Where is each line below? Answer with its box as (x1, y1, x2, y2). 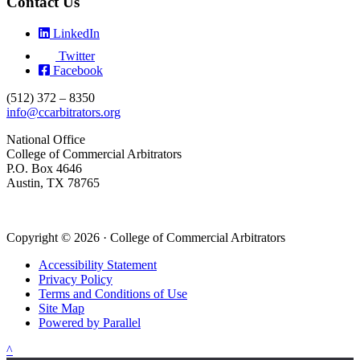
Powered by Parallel (39, 315, 141, 329)
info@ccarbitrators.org (6, 104, 121, 119)
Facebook (53, 63, 103, 77)
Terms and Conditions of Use (39, 286, 187, 301)
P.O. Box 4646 (6, 161, 82, 175)
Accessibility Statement (39, 257, 157, 272)
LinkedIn (53, 26, 100, 40)
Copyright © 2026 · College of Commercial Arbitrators (6, 230, 285, 244)
